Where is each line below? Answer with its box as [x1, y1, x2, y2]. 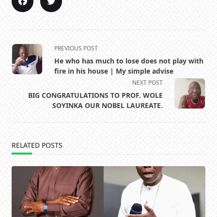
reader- [11, 88, 38, 99]
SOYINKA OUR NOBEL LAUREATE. [52, 101, 163, 110]
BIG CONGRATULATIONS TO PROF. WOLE [28, 91, 163, 100]
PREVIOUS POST [54, 44, 98, 53]
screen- [11, 77, 38, 88]
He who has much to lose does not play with [54, 56, 203, 66]
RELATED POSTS [12, 140, 62, 150]
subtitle [11, 65, 39, 76]
